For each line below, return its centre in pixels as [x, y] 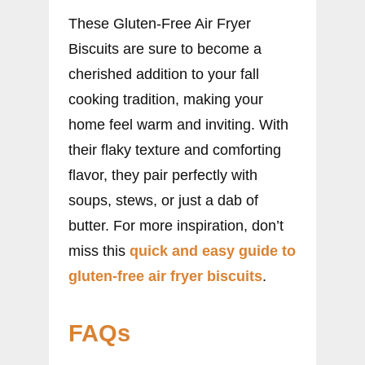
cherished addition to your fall [164, 74]
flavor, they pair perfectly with [163, 175]
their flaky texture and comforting [175, 150]
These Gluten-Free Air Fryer [160, 23]
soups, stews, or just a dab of [163, 200]
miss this [99, 251]
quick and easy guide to [213, 251]
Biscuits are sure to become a [165, 48]
